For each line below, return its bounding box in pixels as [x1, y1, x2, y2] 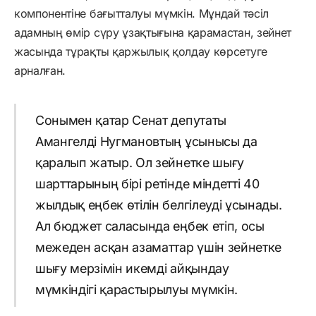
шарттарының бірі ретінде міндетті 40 [35, 176, 260, 191]
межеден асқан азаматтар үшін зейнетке [35, 239, 282, 255]
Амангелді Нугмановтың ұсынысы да [35, 133, 257, 149]
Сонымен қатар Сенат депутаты [35, 112, 226, 128]
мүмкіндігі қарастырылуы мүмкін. [35, 281, 238, 297]
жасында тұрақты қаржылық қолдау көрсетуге [14, 44, 267, 59]
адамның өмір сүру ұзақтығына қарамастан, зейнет [14, 25, 291, 40]
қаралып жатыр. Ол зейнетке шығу [35, 154, 244, 170]
